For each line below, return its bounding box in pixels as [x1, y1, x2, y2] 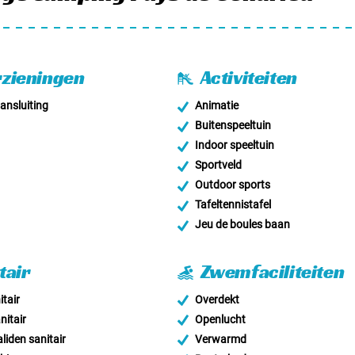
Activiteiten [197, 66, 297, 90]
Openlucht [193, 313, 246, 326]
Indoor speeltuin [193, 139, 274, 152]
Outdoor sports [193, 178, 270, 192]
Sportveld [193, 158, 242, 172]
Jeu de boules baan [193, 218, 290, 231]
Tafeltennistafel [193, 198, 271, 212]
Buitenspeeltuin [193, 119, 271, 132]
